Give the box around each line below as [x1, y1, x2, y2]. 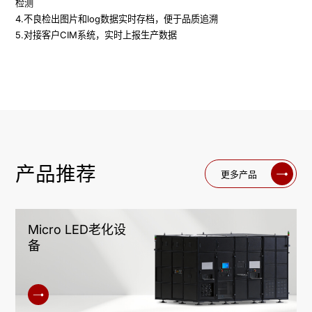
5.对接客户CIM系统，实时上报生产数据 [15, 29, 178, 41]
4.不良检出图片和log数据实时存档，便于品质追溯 [15, 13, 219, 25]
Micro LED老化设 [28, 222, 127, 237]
